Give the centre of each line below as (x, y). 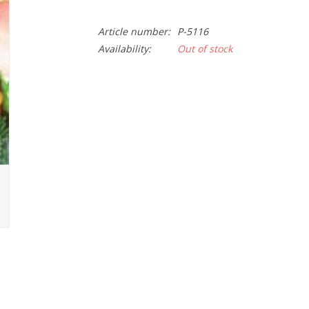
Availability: (124, 49)
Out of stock (205, 49)
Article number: (134, 31)
